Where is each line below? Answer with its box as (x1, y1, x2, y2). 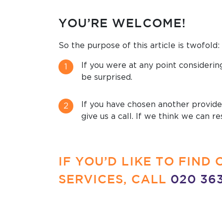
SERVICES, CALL (58, 171, 170, 185)
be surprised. (81, 73, 132, 82)
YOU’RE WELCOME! (58, 16, 186, 30)
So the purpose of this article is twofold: (58, 42, 220, 50)
